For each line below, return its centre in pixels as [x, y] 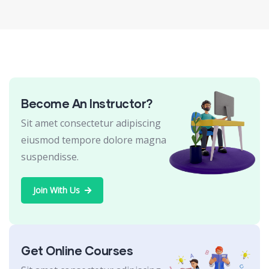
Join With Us [56, 190]
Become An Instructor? [87, 103]
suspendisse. [50, 156]
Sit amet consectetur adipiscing [91, 123]
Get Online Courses [77, 250]
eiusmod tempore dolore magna [94, 140]
